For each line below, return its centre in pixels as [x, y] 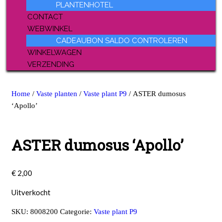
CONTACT [45, 17]
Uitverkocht [31, 193]
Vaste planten [57, 94]
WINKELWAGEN [55, 53]
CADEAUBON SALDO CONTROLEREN [122, 41]
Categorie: [77, 212]
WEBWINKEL [50, 29]
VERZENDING [51, 64]
